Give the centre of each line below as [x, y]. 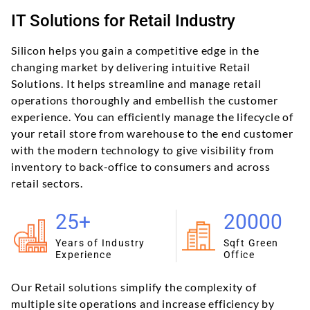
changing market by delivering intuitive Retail [131, 66]
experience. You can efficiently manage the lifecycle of [153, 116]
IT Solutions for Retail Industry [124, 20]
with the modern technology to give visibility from [143, 149]
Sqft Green [251, 243]
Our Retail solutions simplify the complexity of [134, 286]
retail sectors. [47, 183]
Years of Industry [100, 243]
